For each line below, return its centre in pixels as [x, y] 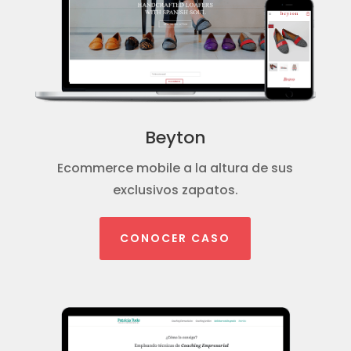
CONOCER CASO [175, 238]
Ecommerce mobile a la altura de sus [175, 168]
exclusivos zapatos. [175, 190]
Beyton [175, 137]
